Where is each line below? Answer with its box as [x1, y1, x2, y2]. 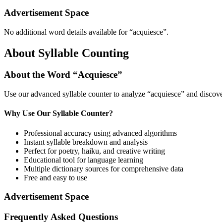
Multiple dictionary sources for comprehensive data [24, 164, 183, 173]
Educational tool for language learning [24, 155, 143, 164]
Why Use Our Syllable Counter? [4, 109, 113, 118]
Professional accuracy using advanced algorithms [24, 128, 177, 137]
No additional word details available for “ [4, 27, 133, 36]
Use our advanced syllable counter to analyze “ [4, 90, 151, 99]
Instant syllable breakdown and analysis [24, 137, 148, 146]
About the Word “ [4, 69, 78, 80]
